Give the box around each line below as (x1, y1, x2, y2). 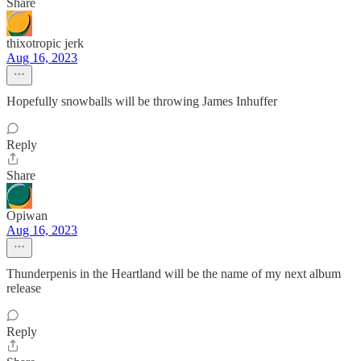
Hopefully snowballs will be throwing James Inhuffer (6, 94, 277, 108)
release (6, 281, 41, 295)
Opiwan (6, 209, 48, 222)
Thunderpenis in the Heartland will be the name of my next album (6, 267, 341, 280)
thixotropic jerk (6, 36, 84, 50)
